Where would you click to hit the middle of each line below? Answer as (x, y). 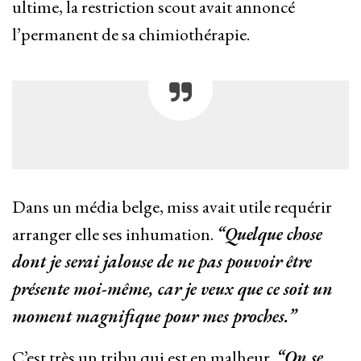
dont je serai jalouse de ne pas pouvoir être (162, 262)
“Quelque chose (270, 234)
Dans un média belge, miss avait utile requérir (172, 207)
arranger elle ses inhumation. (114, 234)
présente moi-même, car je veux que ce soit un (172, 289)
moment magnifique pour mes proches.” (154, 317)
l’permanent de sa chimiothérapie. (131, 35)
